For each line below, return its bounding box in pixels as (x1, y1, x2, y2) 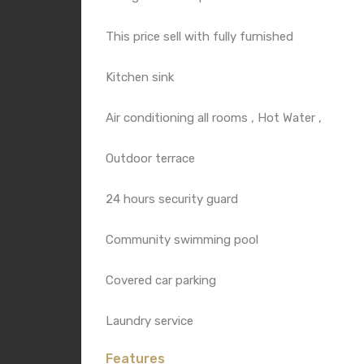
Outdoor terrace (106, 150, 195, 166)
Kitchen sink (106, 69, 174, 84)
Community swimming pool (106, 232, 258, 247)
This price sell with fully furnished (106, 28, 293, 44)
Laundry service (106, 313, 193, 328)
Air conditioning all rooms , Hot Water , (106, 110, 322, 125)
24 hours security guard (106, 191, 238, 206)
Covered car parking (106, 272, 216, 288)
